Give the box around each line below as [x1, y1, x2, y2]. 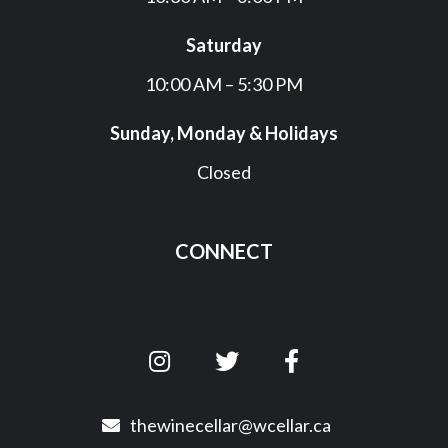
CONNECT [175, 239, 273, 264]
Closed [197, 161, 251, 184]
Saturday [186, 34, 262, 57]
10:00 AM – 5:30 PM [145, 73, 303, 96]
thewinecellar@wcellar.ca [130, 414, 331, 437]
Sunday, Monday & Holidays [110, 122, 338, 145]
